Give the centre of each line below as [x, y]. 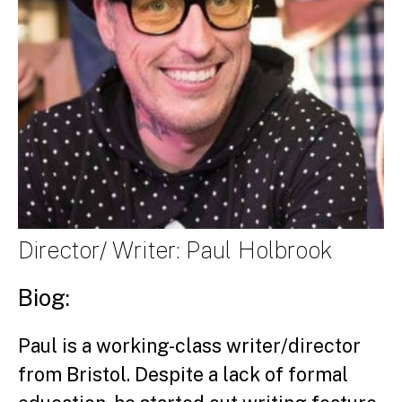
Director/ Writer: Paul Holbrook [175, 250]
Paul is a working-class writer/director [189, 345]
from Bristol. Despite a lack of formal [183, 374]
